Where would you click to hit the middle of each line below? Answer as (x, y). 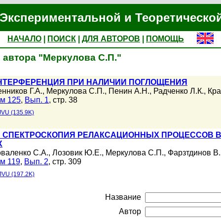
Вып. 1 (37, 100)
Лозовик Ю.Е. (77, 153)
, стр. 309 (65, 162)
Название (123, 197)
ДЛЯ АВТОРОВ (111, 39)
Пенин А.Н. (129, 91)
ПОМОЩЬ (165, 39)
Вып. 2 (36, 162)
